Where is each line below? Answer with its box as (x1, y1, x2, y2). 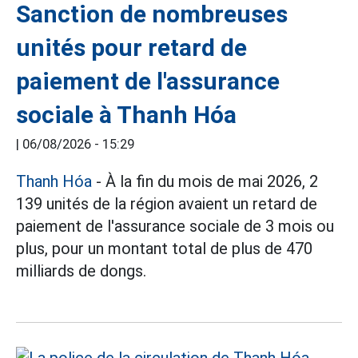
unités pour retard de (16, 34, 247, 62)
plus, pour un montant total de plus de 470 (16, 239, 312, 258)
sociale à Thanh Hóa (16, 101, 237, 129)
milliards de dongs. (16, 261, 146, 280)
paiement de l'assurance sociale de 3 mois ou (16, 217, 334, 236)
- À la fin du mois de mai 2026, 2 (92, 172, 318, 191)
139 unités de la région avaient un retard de (16, 194, 317, 213)
